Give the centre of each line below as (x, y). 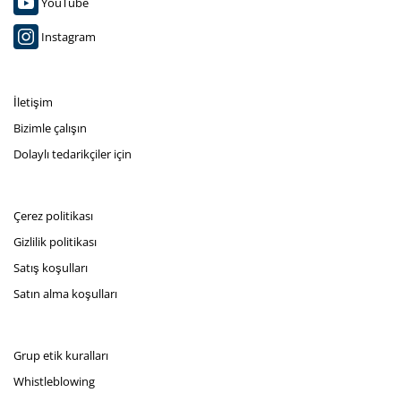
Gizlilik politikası (55, 242)
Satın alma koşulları (65, 294)
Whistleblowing (54, 382)
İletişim (33, 102)
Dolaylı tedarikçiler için (73, 154)
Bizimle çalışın (50, 128)
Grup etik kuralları (61, 356)
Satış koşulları (51, 268)
